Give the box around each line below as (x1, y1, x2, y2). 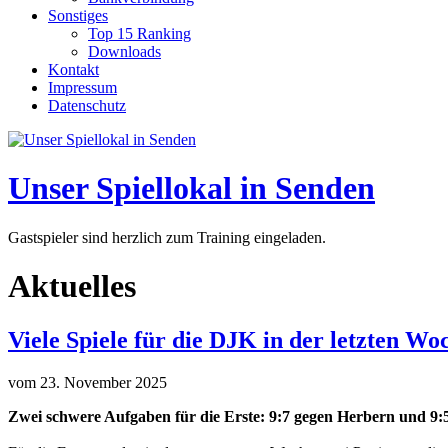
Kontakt (48, 60, 99, 78)
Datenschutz (48, 96, 126, 114)
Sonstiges (48, 6, 108, 24)
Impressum (48, 78, 117, 96)
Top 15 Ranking (88, 24, 191, 42)
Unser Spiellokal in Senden (8, 170, 375, 207)
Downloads (88, 42, 161, 60)
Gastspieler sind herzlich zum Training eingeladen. (8, 228, 326, 246)
